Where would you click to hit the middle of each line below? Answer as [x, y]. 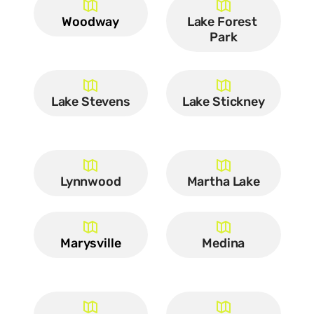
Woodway [91, 22]
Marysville [91, 243]
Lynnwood [90, 182]
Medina [224, 243]
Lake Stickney [223, 102]
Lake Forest [222, 22]
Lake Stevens [90, 102]
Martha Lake [223, 182]
